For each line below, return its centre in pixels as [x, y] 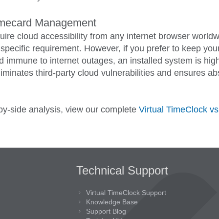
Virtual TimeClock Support [126, 193]
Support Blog [106, 211]
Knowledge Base [112, 202]
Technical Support [122, 171]
